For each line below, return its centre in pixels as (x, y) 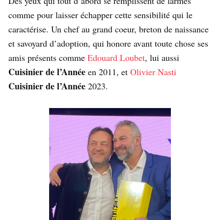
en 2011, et (109, 72)
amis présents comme (48, 58)
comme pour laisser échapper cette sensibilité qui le (100, 15)
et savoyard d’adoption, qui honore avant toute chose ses (108, 43)
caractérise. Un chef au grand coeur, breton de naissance (109, 29)
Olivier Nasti (153, 72)
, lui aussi (162, 58)
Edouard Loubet (116, 58)
